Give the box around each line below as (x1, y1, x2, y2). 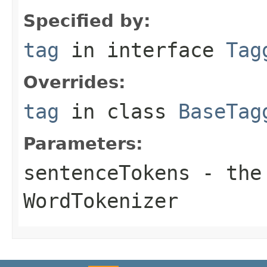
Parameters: (23, 133, 143, 154)
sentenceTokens (23, 160, 190, 185)
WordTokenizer (23, 188, 178, 213)
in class (59, 99, 178, 123)
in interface (59, 38, 226, 62)
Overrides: (23, 72, 126, 92)
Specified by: (23, 10, 151, 31)
